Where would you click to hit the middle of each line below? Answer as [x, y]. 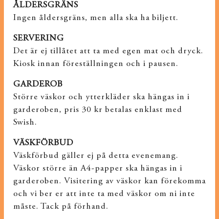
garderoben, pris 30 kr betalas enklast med [98, 110]
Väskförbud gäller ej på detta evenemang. [96, 156]
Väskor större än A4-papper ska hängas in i [98, 169]
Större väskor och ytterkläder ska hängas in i [101, 97]
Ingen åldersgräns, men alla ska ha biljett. [96, 18]
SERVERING [38, 39]
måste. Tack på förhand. [61, 207]
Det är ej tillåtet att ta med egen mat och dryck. [108, 51]
